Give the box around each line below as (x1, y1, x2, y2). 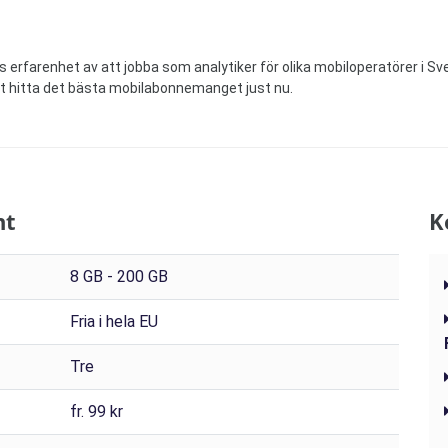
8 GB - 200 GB (70, 267, 168, 287)
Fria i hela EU (70, 312, 158, 332)
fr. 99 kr (70, 402, 123, 422)
